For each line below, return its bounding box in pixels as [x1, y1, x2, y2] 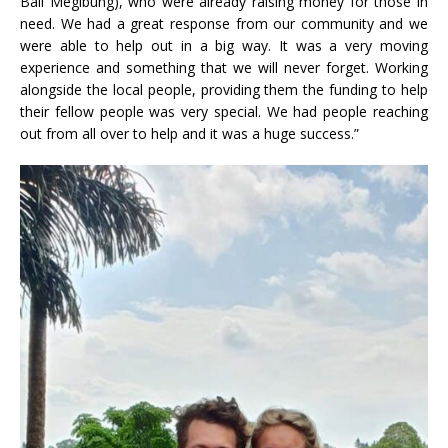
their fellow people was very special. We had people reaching [20, 101, 428, 121]
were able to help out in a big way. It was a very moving [20, 35, 428, 55]
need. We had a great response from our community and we [20, 13, 428, 33]
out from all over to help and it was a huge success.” [20, 123, 359, 143]
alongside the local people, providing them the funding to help [20, 79, 428, 99]
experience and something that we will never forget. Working [20, 57, 428, 77]
